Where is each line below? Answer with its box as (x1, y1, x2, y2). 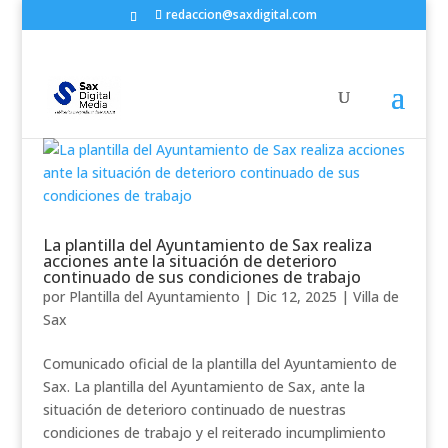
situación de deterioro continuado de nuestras (42, 400, 346, 419)
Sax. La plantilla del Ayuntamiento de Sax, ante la (42, 377, 365, 396)
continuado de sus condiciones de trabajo (42, 266, 361, 288)
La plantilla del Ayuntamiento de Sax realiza (42, 234, 372, 256)
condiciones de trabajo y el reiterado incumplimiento (42, 423, 386, 442)
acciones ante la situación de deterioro (42, 250, 337, 272)
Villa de (352, 287, 399, 306)
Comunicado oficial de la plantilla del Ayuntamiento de (42, 354, 397, 373)
